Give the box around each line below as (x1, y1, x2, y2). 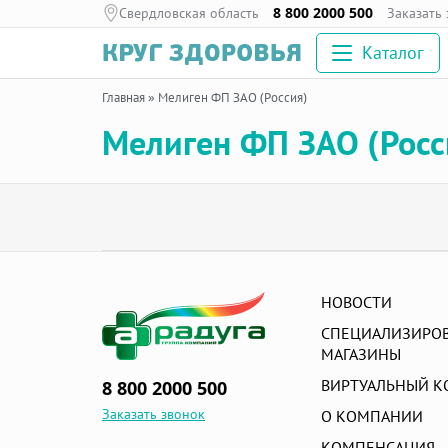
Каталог (362, 40, 424, 64)
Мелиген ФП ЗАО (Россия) (158, 88, 307, 106)
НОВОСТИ (320, 291, 392, 313)
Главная (102, 88, 145, 106)
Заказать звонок (102, 404, 205, 423)
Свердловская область (119, 3, 259, 22)
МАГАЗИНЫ (320, 343, 401, 365)
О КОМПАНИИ (320, 405, 423, 427)
